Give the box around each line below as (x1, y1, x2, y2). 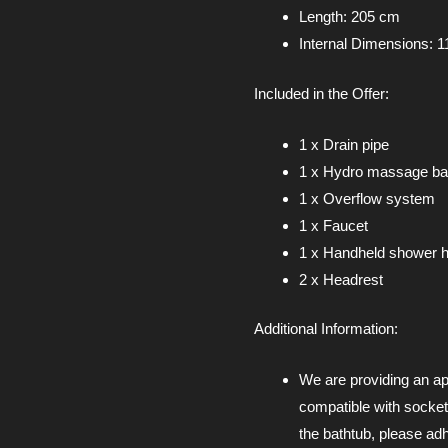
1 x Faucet (299, 216, 368, 234)
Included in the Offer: (254, 84, 389, 102)
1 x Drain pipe (299, 135, 389, 153)
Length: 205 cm (299, 8, 400, 26)
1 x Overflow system (299, 189, 435, 207)
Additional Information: (254, 320, 398, 338)
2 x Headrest (299, 270, 383, 288)
